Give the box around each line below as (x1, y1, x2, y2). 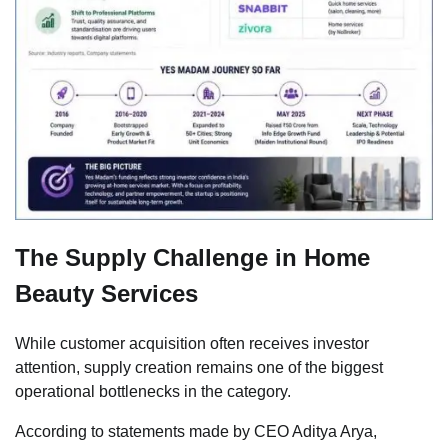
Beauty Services (15, 279, 198, 307)
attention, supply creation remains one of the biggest (15, 358, 383, 376)
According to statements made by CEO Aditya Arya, (15, 422, 377, 440)
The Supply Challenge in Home (15, 243, 370, 271)
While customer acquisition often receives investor (15, 334, 369, 352)
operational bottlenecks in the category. (15, 382, 291, 400)
